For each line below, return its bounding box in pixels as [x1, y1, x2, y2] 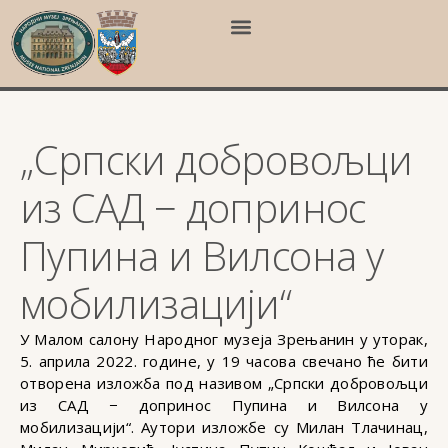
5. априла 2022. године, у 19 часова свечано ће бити [20, 351, 428, 372]
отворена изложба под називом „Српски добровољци [20, 373, 428, 394]
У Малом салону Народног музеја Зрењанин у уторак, [20, 329, 428, 350]
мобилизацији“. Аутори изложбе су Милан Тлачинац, [20, 417, 428, 438]
